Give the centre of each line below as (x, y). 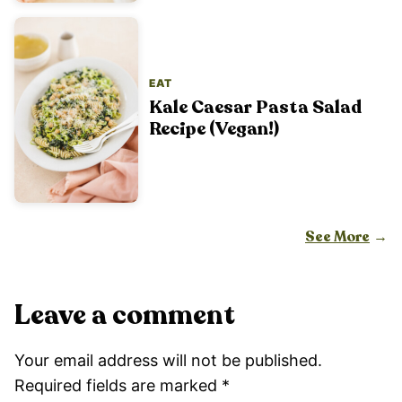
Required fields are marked (118, 386)
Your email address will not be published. (168, 361)
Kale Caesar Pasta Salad (255, 107)
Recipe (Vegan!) (214, 128)
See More (337, 237)
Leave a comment (125, 316)
